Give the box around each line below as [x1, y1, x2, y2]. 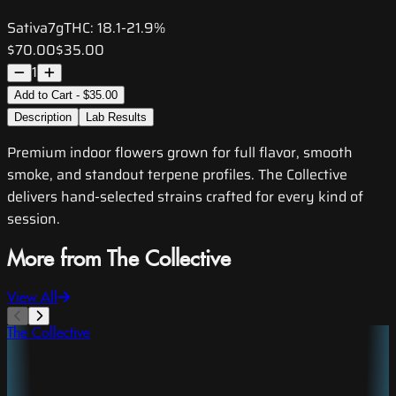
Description [14, 110, 72, 125]
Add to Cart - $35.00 [14, 88, 118, 103]
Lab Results [86, 110, 147, 125]
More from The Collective [7, 247, 231, 273]
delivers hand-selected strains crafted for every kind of [7, 186, 363, 209]
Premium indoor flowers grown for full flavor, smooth [7, 141, 353, 164]
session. [7, 208, 60, 231]
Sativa [7, 17, 48, 40]
